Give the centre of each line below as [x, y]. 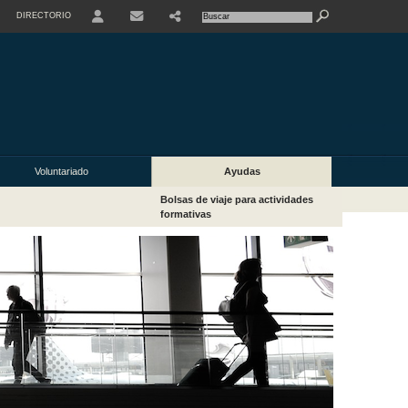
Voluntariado [61, 172]
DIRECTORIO [44, 15]
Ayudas [242, 172]
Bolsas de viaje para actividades [237, 200]
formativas [186, 214]
